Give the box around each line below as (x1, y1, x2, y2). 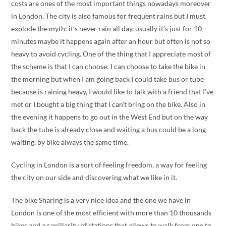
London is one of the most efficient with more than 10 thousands (11, 208, 212, 217)
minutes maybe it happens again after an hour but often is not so (11, 37, 211, 45)
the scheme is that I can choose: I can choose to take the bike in (11, 62, 206, 71)
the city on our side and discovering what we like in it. (11, 173, 178, 182)
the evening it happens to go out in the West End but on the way (11, 112, 208, 121)
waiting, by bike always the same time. (11, 138, 129, 146)
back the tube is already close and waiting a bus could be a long (11, 125, 206, 134)
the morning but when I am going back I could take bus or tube (11, 75, 204, 83)
